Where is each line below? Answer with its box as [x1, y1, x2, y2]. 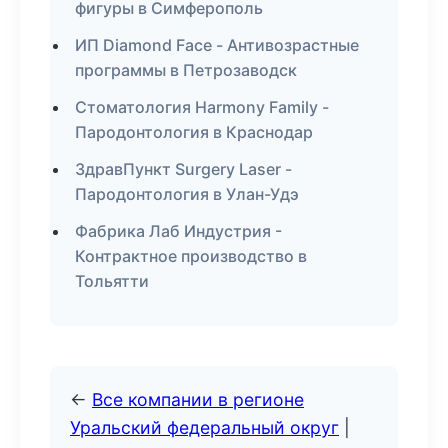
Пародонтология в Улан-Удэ [75, 184, 299, 204]
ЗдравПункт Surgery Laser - [75, 159, 292, 179]
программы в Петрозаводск [75, 60, 297, 80]
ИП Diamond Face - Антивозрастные [75, 35, 359, 55]
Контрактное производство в [75, 246, 307, 266]
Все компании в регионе [92, 389, 304, 410]
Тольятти [75, 271, 149, 291]
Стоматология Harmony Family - [75, 97, 329, 117]
